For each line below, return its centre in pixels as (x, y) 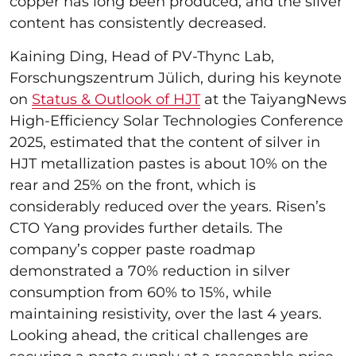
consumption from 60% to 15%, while (141, 292)
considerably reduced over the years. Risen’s (168, 206)
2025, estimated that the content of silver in (165, 142)
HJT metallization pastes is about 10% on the (168, 163)
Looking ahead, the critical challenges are (159, 335)
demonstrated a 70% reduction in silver (150, 271)
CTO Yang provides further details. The (146, 228)
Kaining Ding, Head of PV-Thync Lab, (142, 56)
